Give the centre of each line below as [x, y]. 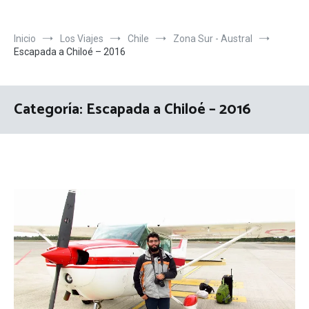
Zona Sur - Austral [213, 39]
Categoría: [50, 110]
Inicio [25, 39]
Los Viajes [82, 39]
